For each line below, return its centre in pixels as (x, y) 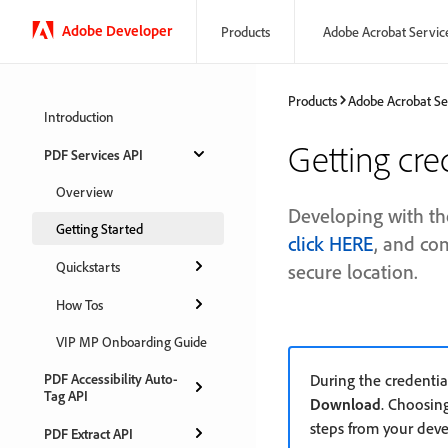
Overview (84, 191)
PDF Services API (93, 154)
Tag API (66, 395)
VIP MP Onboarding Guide (131, 341)
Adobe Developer (117, 30)
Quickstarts (88, 266)
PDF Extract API (88, 433)
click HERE (331, 243)
